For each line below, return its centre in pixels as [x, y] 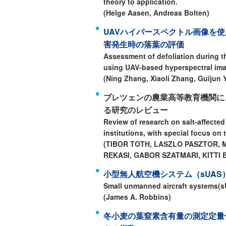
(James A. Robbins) [137, 197]
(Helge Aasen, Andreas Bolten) [156, 13]
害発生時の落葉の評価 [144, 44]
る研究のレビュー [136, 110]
